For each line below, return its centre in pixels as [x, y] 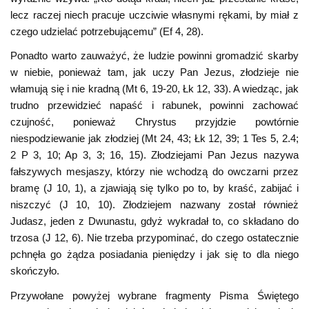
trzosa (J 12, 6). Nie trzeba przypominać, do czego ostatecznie [154, 238]
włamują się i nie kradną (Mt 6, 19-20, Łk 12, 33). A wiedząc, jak [154, 89]
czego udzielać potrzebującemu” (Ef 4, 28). [107, 31]
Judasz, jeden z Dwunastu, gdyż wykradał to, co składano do [154, 221]
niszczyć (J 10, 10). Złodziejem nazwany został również [154, 205]
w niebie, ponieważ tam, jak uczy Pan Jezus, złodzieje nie [154, 72]
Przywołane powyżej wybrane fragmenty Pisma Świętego [154, 295]
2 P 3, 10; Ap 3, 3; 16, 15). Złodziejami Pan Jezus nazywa [154, 155]
